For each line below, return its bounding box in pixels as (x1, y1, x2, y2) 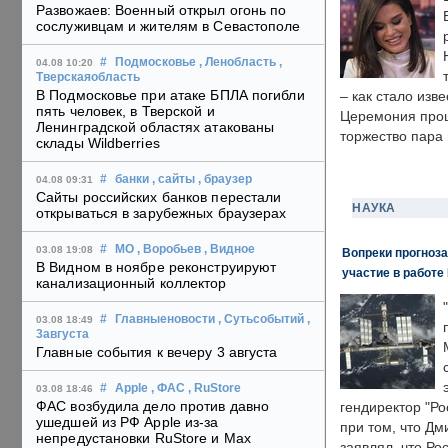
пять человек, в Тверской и (36, 103, 215, 120)
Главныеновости (115, 313, 215, 326)
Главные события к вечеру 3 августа (36, 344, 278, 361)
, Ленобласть (199, 56, 276, 69)
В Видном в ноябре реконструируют (36, 259, 277, 276)
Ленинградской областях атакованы (36, 119, 275, 136)
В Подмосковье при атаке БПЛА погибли (36, 87, 305, 104)
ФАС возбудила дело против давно (36, 398, 270, 415)
